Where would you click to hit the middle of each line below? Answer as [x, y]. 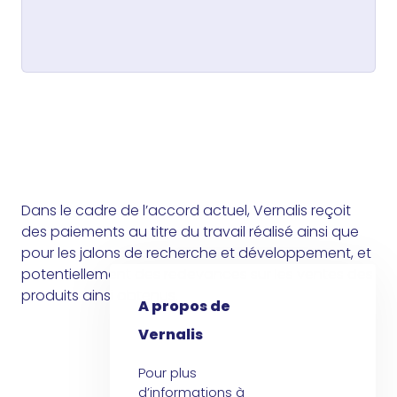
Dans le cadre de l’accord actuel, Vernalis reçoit [186, 211]
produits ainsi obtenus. [100, 296]
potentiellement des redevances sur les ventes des [197, 275]
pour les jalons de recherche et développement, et [196, 253]
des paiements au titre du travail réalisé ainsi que [190, 232]
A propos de [184, 307]
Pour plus [167, 373]
